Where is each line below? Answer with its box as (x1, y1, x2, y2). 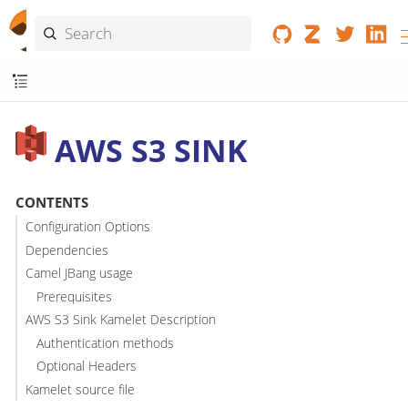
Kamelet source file (25, 380, 135, 398)
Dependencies (25, 240, 108, 259)
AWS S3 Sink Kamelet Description (25, 311, 216, 329)
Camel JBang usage (25, 264, 133, 282)
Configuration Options (25, 218, 150, 236)
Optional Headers (36, 357, 138, 375)
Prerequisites (36, 287, 113, 305)
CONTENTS (15, 192, 88, 211)
